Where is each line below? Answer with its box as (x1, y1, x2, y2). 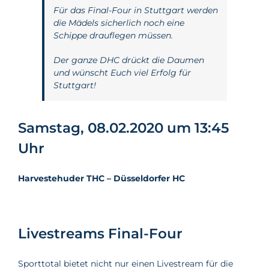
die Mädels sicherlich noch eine (53, 17, 184, 28)
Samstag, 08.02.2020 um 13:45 (18, 119, 229, 136)
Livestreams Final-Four (18, 225, 183, 242)
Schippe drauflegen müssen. (53, 30, 173, 41)
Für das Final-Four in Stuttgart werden (53, 5, 218, 16)
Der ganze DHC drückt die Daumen (53, 55, 204, 65)
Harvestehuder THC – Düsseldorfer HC (18, 173, 185, 184)
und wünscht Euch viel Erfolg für (53, 67, 191, 78)
